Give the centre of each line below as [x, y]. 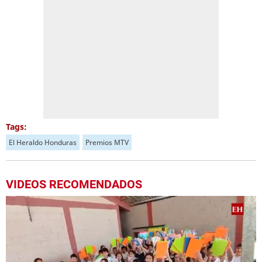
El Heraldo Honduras [43, 142]
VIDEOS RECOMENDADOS [74, 184]
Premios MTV [107, 142]
